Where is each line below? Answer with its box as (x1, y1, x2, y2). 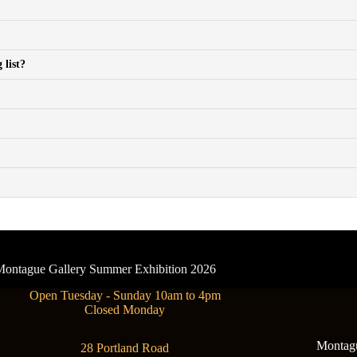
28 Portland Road (80, 341, 170, 355)
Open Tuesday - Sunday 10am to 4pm (29, 288, 221, 303)
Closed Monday (84, 303, 166, 317)
